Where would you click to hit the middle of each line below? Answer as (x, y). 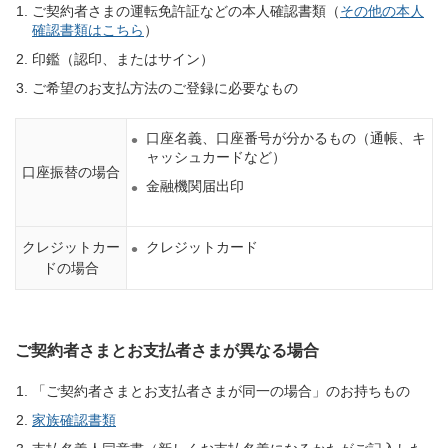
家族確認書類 (74, 420)
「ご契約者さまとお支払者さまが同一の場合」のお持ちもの (221, 391)
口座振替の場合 (71, 172)
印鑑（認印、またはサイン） (123, 59)
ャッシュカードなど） (216, 157)
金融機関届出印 (195, 186)
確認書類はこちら (88, 30)
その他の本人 (382, 11)
